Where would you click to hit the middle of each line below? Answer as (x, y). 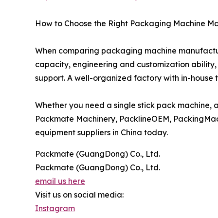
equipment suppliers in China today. (101, 132)
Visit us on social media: (79, 195)
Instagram (55, 208)
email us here (60, 181)
